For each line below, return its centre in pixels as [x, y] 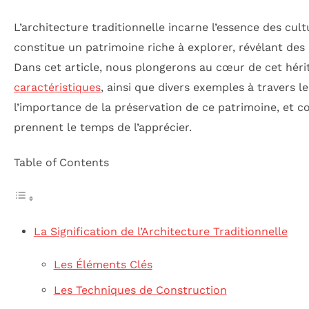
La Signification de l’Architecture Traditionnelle [160, 231]
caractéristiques [57, 88]
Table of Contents [61, 163]
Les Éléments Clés [103, 265]
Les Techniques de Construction [140, 290]
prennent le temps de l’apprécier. [103, 128]
